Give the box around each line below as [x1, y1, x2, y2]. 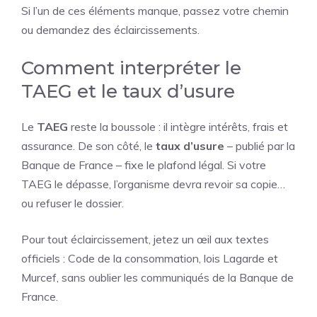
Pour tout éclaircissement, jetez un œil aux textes [21, 232, 269, 246]
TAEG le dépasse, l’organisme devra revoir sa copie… [21, 177, 285, 191]
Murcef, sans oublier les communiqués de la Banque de [21, 270, 294, 284]
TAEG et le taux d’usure [21, 80, 235, 103]
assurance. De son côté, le [21, 139, 156, 153]
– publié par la [224, 139, 295, 153]
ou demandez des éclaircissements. [21, 23, 200, 37]
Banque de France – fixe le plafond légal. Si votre [21, 158, 266, 172]
